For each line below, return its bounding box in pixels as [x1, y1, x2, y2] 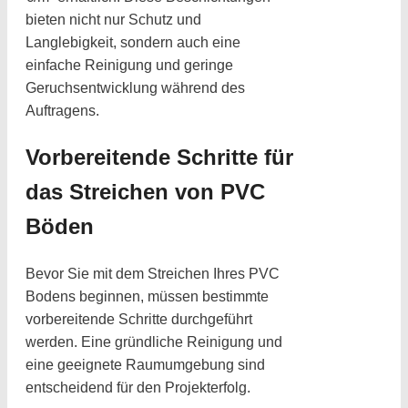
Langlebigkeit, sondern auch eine [25, 34, 240, 50]
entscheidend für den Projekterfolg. [25, 379, 250, 395]
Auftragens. [25, 102, 99, 118]
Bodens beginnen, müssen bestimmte [25, 288, 269, 304]
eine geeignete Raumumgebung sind [25, 356, 265, 372]
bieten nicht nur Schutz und [25, 11, 201, 27]
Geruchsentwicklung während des [25, 79, 245, 96]
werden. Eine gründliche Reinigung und [25, 333, 282, 350]
